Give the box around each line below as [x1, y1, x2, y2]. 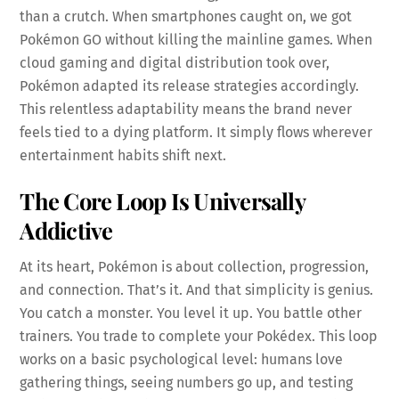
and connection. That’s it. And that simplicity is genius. [20, 281, 374, 299]
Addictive [20, 214, 113, 245]
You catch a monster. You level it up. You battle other [20, 305, 362, 322]
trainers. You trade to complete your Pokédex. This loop [20, 328, 379, 346]
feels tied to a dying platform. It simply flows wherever [20, 123, 373, 141]
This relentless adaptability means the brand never [20, 100, 353, 118]
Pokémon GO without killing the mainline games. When [20, 30, 373, 48]
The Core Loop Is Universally [20, 184, 305, 216]
